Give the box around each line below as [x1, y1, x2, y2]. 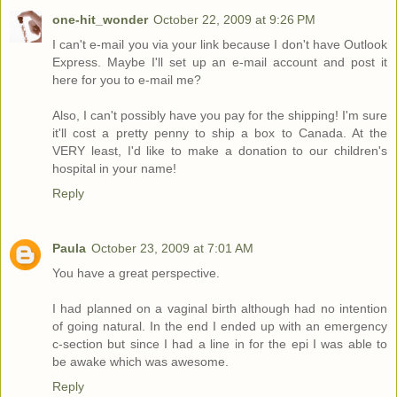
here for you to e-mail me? [52, 73, 201, 88]
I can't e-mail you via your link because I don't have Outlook [52, 37, 387, 52]
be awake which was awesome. [52, 354, 229, 370]
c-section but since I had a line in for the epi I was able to [52, 337, 387, 352]
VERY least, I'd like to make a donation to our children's [52, 144, 387, 159]
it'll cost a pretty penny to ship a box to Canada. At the [52, 126, 387, 141]
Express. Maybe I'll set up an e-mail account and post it [52, 55, 387, 70]
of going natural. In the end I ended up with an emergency [52, 319, 387, 334]
